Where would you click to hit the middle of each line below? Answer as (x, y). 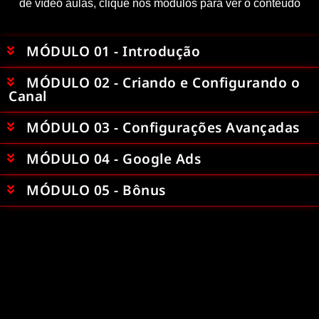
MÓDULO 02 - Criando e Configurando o (163, 83)
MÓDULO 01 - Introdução (113, 52)
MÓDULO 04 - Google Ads (114, 159)
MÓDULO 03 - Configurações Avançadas (163, 128)
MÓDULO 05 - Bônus (96, 190)
